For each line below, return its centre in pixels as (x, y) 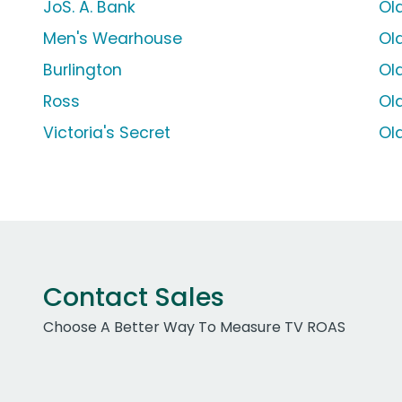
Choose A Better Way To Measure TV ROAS (194, 328)
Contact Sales (134, 297)
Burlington (83, 70)
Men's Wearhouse (113, 39)
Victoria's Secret (107, 133)
